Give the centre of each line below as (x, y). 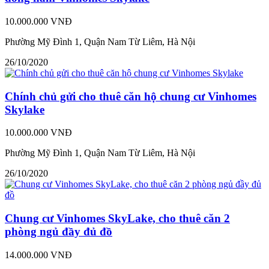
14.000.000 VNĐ (38, 255)
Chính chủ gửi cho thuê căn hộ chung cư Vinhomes (131, 96)
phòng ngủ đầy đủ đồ (59, 231)
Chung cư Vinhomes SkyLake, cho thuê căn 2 (117, 218)
